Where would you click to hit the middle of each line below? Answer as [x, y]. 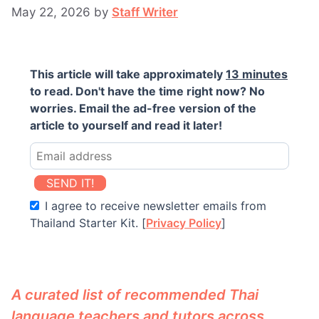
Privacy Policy [184, 223]
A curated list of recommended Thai [135, 294]
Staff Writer [145, 12]
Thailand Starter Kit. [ [88, 223]
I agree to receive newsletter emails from [154, 205]
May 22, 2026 [51, 12]
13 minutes [257, 74]
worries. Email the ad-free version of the [143, 108]
